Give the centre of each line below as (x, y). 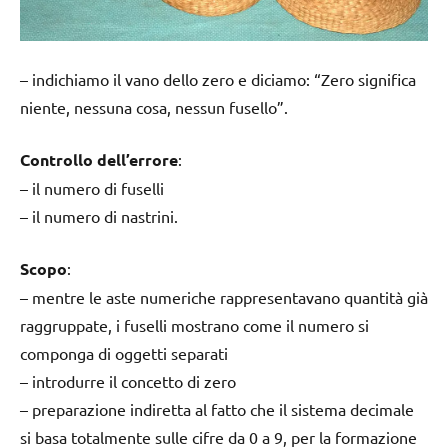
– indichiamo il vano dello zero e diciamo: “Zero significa (218, 78)
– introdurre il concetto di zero (128, 380)
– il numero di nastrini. (99, 215)
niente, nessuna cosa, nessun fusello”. (154, 106)
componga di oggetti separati (124, 352)
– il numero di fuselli (92, 187)
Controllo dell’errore (99, 159)
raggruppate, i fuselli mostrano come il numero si (194, 324)
